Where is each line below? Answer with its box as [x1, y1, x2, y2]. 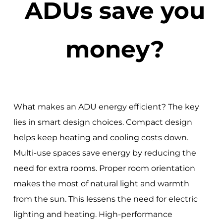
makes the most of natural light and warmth [13, 179, 189, 189]
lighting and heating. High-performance [13, 210, 172, 220]
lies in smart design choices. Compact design [13, 117, 192, 127]
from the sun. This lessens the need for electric [13, 194, 198, 204]
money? [65, 34, 165, 63]
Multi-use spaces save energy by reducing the [13, 148, 196, 158]
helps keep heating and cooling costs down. [13, 133, 188, 143]
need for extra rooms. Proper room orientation [13, 164, 195, 173]
